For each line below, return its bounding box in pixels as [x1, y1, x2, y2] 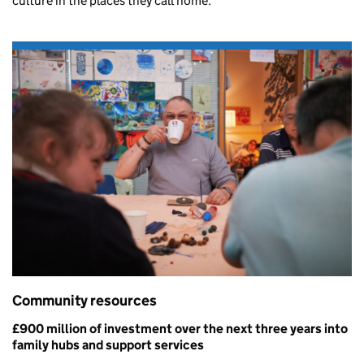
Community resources [12, 291, 157, 310]
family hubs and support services [12, 336, 204, 353]
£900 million [12, 320, 89, 336]
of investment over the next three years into [89, 320, 348, 336]
